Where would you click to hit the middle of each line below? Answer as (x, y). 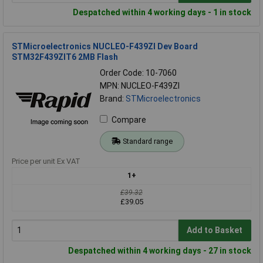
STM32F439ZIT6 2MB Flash (65, 57)
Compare (129, 119)
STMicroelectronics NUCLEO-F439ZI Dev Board (105, 46)
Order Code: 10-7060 (138, 73)
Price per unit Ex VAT (46, 161)
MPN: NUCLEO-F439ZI (140, 85)
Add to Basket (215, 230)
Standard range (147, 141)
